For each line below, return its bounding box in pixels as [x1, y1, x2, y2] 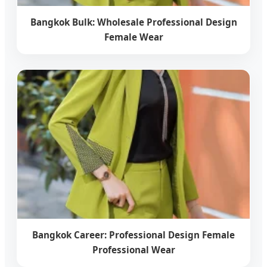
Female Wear [104, 30, 163, 43]
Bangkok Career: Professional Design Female [32, 228, 235, 241]
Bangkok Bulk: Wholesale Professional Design [30, 15, 237, 28]
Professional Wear [92, 243, 175, 256]
